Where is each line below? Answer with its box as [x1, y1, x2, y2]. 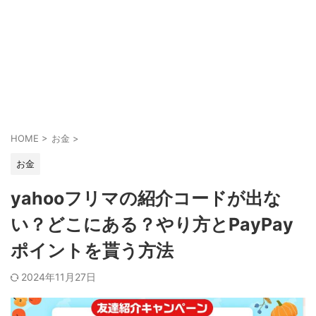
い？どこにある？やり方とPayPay [11, 214, 293, 235]
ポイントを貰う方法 [11, 240, 174, 261]
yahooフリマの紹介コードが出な [11, 188, 281, 209]
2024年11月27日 [21, 271, 96, 283]
